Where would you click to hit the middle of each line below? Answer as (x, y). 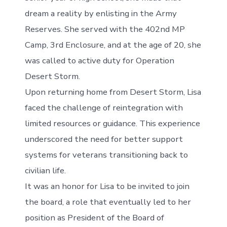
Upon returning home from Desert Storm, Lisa (113, 92)
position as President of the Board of (94, 218)
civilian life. (45, 171)
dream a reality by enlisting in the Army (101, 13)
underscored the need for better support (104, 139)
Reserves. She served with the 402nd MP (105, 29)
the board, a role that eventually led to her (108, 202)
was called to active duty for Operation (99, 61)
